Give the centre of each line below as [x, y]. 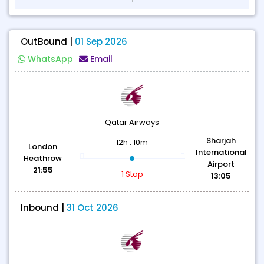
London [43, 146]
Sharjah [221, 141]
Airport [221, 164]
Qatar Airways [132, 122]
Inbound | [44, 208]
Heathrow [43, 158]
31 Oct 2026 [93, 208]
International [221, 152]
